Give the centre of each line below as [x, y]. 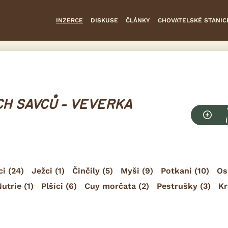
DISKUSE [104, 20]
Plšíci [52, 186]
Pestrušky [177, 186]
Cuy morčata [110, 186]
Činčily [86, 170]
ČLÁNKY [138, 20]
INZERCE [69, 20]
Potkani [176, 170]
